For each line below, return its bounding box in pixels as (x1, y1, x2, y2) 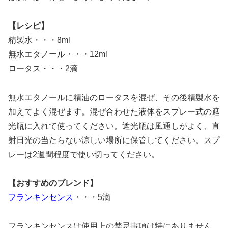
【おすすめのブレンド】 (8, 179, 98, 188)
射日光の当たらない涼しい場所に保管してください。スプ (8, 135, 220, 145)
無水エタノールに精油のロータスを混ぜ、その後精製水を (8, 93, 220, 102)
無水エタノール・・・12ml (8, 49, 107, 59)
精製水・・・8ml (8, 35, 70, 44)
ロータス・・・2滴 (8, 64, 78, 73)
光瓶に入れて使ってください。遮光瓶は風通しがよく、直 (8, 121, 220, 130)
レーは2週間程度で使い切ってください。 (8, 150, 159, 159)
